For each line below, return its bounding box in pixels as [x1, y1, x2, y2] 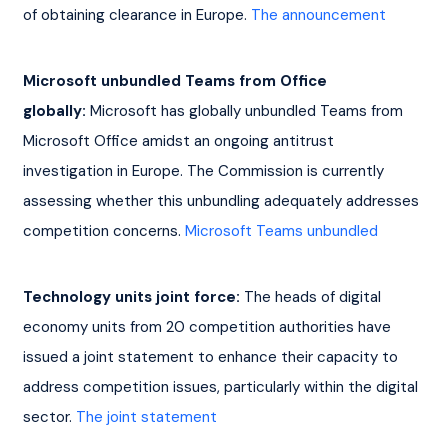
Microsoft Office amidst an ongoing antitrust [22, 130, 338, 151]
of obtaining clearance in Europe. [22, 4, 251, 25]
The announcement [250, 4, 386, 25]
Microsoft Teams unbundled [184, 220, 378, 241]
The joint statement [75, 406, 217, 427]
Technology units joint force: [22, 286, 240, 307]
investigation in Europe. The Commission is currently [22, 160, 388, 181]
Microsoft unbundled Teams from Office [22, 70, 331, 91]
